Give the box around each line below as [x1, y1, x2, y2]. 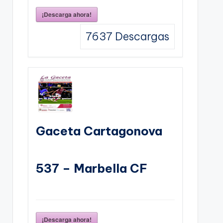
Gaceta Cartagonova [35, 123, 162, 138]
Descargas [112, 29, 169, 43]
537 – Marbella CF [35, 160, 147, 176]
